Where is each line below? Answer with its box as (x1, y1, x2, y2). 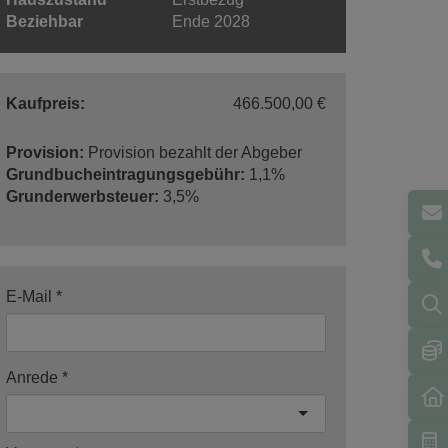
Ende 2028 (172, 12, 251, 30)
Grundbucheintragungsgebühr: (6, 165, 245, 183)
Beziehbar (6, 12, 83, 30)
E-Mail (6, 287, 52, 305)
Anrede (6, 368, 58, 386)
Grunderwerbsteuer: (6, 187, 159, 205)
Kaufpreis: (6, 94, 85, 112)
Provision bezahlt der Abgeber (88, 143, 302, 161)
